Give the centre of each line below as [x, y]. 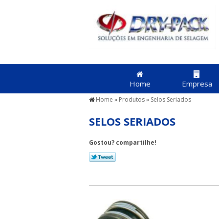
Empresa [197, 84]
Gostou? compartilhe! [123, 142]
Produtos [132, 99]
